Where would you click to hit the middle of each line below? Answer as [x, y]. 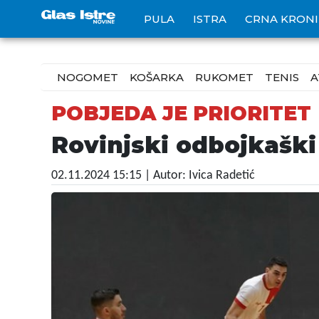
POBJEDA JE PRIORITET [181, 113]
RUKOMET [224, 77]
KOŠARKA [157, 77]
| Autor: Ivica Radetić [200, 176]
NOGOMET [88, 77]
